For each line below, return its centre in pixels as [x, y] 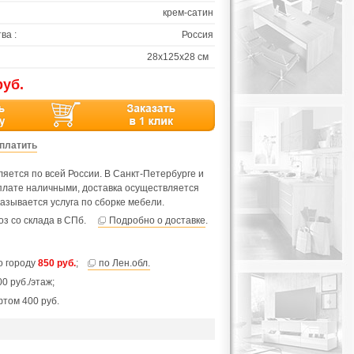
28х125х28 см [178, 57]
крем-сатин [188, 13]
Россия [198, 35]
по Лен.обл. [124, 263]
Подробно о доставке [157, 220]
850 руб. [57, 263]
